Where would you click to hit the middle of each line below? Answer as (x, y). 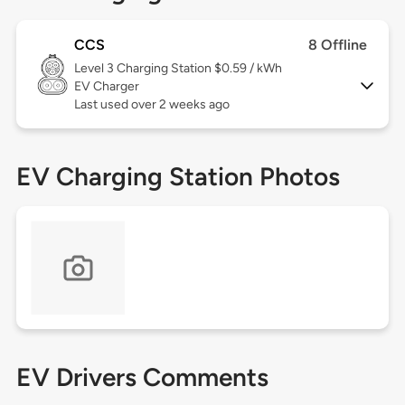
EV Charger (106, 87)
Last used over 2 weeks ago (151, 105)
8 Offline (338, 45)
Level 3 (95, 69)
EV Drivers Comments (142, 377)
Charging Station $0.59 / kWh (199, 69)
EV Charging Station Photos (178, 177)
